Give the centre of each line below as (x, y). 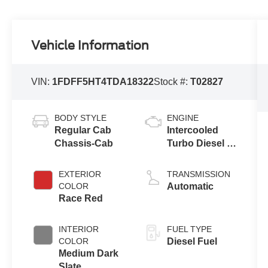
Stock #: (172, 81)
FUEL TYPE (189, 229)
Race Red (81, 199)
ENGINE (182, 118)
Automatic (190, 187)
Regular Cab (83, 130)
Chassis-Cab (84, 144)
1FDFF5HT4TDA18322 (103, 81)
